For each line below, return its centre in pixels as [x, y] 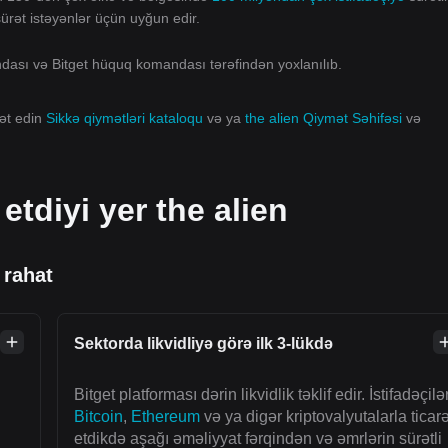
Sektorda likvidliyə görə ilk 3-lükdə [203, 343]
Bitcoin [98, 416]
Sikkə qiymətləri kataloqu [126, 118]
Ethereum [165, 416]
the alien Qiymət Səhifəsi [325, 118]
